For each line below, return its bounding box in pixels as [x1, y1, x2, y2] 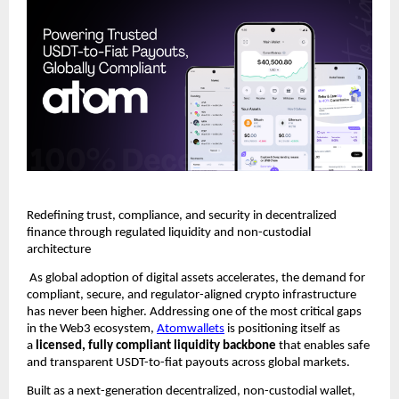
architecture [27, 242, 91, 256]
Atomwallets [157, 322, 224, 337]
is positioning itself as [224, 322, 340, 337]
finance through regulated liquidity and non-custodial [27, 225, 311, 240]
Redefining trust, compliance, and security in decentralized [27, 208, 337, 223]
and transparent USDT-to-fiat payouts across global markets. [27, 356, 350, 370]
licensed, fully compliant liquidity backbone [36, 339, 276, 354]
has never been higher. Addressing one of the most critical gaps [27, 305, 362, 320]
